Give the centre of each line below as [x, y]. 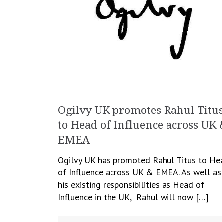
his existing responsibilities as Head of [131, 184]
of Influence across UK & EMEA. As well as [139, 172]
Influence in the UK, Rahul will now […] [133, 197]
